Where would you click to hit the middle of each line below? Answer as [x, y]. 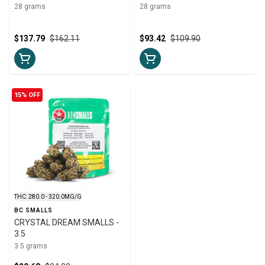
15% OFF [27, 95]
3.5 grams [31, 246]
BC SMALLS [33, 210]
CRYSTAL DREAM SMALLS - [67, 222]
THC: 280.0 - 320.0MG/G [48, 196]
